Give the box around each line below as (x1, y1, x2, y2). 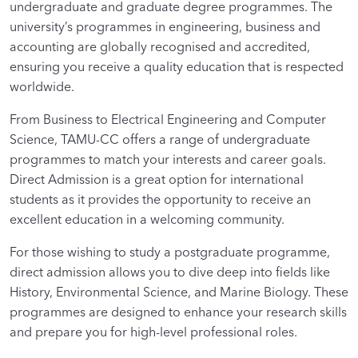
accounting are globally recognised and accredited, (10, 38, 310, 54)
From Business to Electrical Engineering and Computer (10, 110, 326, 127)
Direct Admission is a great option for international (10, 170, 304, 187)
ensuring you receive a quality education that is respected (10, 58, 344, 74)
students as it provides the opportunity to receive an (10, 190, 311, 207)
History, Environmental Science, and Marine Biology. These (10, 283, 348, 300)
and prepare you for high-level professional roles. (10, 323, 297, 340)
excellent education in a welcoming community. (10, 210, 284, 227)
